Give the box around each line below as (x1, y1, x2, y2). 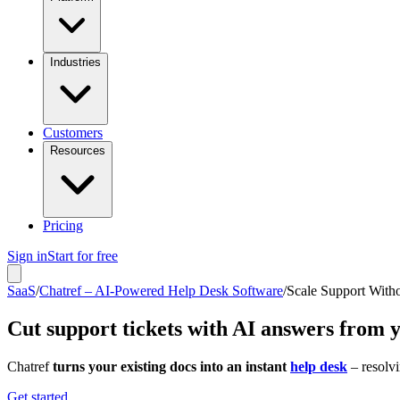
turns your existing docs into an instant (53, 358, 290, 374)
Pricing (43, 218, 83, 233)
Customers (43, 125, 103, 140)
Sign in (7, 248, 47, 263)
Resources (50, 144, 105, 157)
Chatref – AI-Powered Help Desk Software (39, 283, 283, 298)
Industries (50, 55, 101, 69)
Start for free (47, 248, 118, 263)
